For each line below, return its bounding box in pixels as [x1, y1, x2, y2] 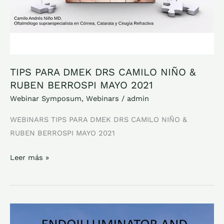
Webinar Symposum [10, 94, 81, 103]
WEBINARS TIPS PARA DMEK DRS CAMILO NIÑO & [10, 114, 187, 124]
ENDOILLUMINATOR [9, 205, 79, 214]
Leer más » [10, 152, 49, 162]
